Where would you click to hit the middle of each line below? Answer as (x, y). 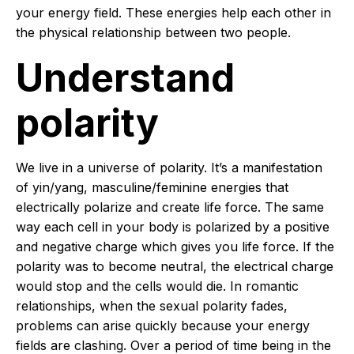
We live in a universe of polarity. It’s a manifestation (169, 168)
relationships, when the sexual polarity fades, (152, 306)
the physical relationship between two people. (153, 32)
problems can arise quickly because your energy (163, 326)
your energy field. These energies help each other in (173, 13)
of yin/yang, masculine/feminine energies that (152, 187)
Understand (125, 78)
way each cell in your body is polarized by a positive (173, 227)
